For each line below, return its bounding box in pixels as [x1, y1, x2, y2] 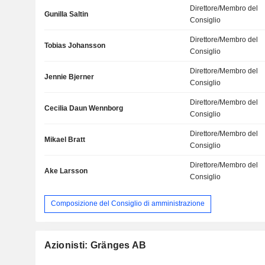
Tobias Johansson [44, 41, 105, 50]
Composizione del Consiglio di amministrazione [50, 199, 205, 208]
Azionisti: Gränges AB [44, 240, 147, 250]
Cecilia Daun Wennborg [44, 104, 123, 112]
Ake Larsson [44, 166, 88, 175]
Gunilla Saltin [44, 9, 88, 18]
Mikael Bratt [44, 135, 85, 144]
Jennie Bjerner [44, 72, 94, 81]
